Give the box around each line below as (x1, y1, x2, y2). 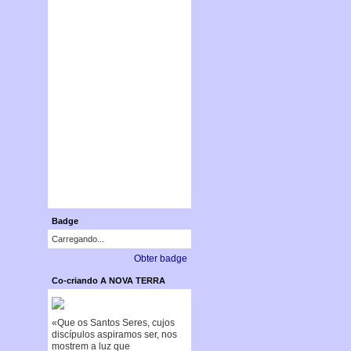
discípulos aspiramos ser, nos (51, 328, 177, 340)
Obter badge (133, 252, 187, 264)
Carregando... (51, 233, 104, 244)
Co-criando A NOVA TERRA (51, 275, 165, 285)
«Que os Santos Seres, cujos (51, 317, 175, 328)
